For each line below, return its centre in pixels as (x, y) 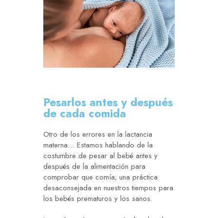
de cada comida (85, 114)
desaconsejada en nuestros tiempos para (108, 188)
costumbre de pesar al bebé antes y (100, 156)
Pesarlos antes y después (108, 102)
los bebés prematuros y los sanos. (98, 199)
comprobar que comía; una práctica (100, 177)
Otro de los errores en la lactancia (98, 135)
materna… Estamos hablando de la (98, 145)
